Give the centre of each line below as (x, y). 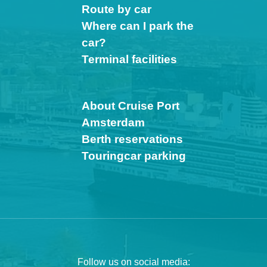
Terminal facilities (129, 59)
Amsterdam (113, 122)
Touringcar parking (133, 156)
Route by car (116, 9)
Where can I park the (137, 26)
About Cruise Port (130, 106)
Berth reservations (132, 139)
